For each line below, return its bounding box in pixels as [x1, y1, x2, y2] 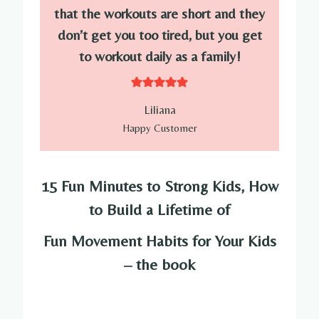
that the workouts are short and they [54, 4, 265, 21]
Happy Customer [122, 121, 197, 134]
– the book [124, 255, 195, 273]
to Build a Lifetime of [89, 200, 230, 219]
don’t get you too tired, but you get [57, 26, 262, 43]
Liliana [143, 102, 176, 117]
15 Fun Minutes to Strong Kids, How [41, 177, 278, 195]
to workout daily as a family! [78, 47, 241, 64]
